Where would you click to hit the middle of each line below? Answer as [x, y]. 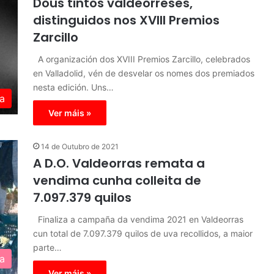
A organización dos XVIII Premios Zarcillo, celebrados [142, 59]
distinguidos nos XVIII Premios [126, 20]
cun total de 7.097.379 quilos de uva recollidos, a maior [143, 233]
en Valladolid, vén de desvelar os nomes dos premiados [144, 73]
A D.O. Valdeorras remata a [119, 163]
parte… [47, 247]
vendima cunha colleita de [117, 180]
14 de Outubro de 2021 [80, 146]
